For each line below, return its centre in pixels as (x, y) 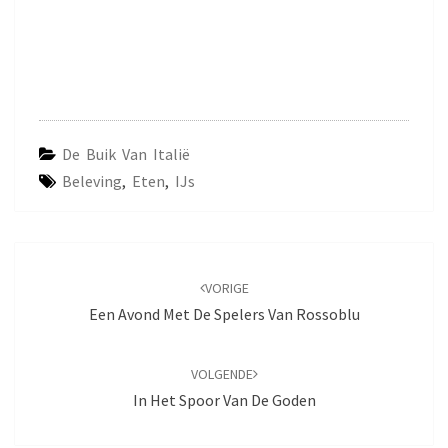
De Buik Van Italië (126, 153)
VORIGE (226, 287)
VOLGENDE (221, 373)
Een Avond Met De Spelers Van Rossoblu (224, 313)
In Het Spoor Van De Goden (224, 399)
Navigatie (60, 254)
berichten (61, 306)
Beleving (92, 180)
